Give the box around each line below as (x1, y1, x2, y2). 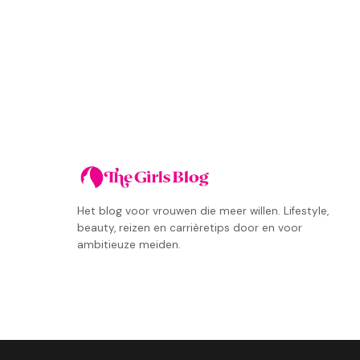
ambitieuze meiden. (77, 238, 181, 252)
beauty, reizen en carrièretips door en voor (77, 221, 302, 235)
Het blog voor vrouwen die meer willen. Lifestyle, (77, 204, 329, 218)
